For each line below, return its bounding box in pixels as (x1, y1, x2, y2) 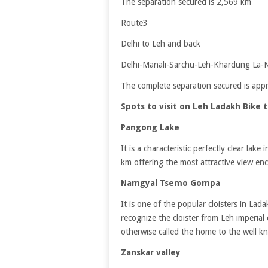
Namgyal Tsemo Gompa (121, 178, 220, 188)
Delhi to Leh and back (121, 39, 200, 49)
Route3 (121, 18, 148, 28)
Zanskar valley (121, 248, 181, 258)
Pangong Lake (121, 123, 179, 133)
